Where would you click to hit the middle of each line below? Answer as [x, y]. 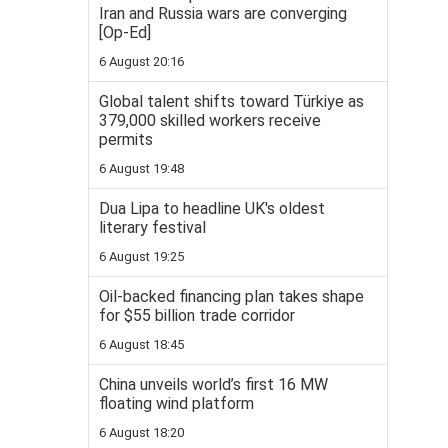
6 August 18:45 [141, 344]
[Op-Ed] [125, 32]
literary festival [152, 227]
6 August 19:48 [141, 168]
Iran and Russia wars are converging [223, 13]
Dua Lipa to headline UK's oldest [212, 208]
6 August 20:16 [141, 61]
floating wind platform [176, 403]
